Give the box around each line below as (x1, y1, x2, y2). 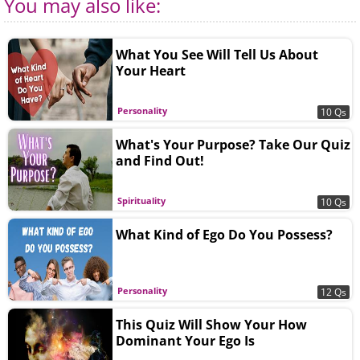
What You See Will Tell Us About (116, 45, 318, 63)
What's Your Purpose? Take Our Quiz (116, 135, 350, 153)
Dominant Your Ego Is (116, 331, 255, 350)
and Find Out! (116, 151, 204, 170)
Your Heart (116, 61, 186, 80)
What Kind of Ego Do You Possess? (116, 225, 333, 243)
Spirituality (117, 194, 166, 207)
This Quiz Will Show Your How (116, 315, 307, 333)
